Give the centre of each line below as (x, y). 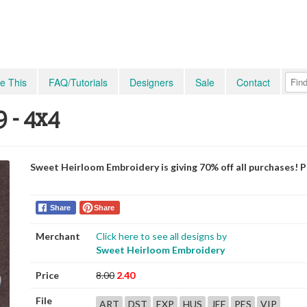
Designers (151, 82)
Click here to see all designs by (161, 236)
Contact (253, 82)
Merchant (58, 236)
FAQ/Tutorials (78, 82)
